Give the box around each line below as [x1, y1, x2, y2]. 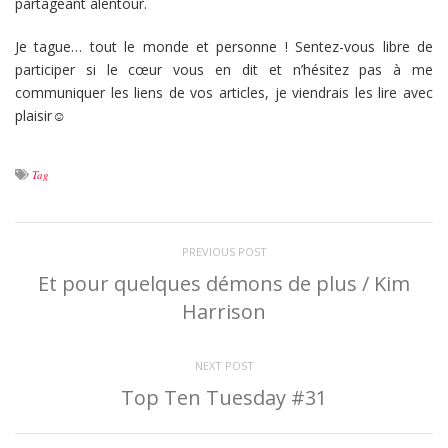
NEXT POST [194, 357, 254, 373]
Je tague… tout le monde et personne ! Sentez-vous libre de [15, 36, 433, 56]
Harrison [182, 297, 266, 325]
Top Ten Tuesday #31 [121, 383, 327, 411]
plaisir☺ [15, 105, 66, 125]
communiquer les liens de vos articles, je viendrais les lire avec [15, 82, 433, 102]
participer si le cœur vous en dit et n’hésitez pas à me [15, 59, 433, 79]
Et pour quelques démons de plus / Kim [38, 269, 410, 297]
